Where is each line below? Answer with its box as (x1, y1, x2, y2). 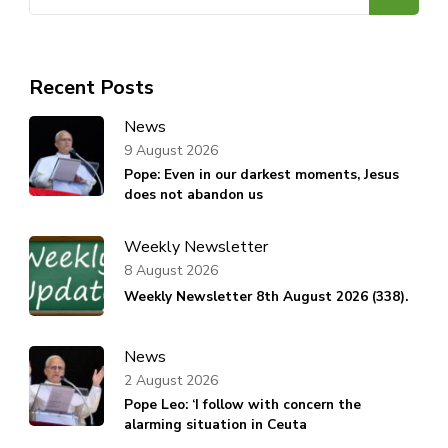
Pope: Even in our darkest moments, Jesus (124, 165, 399, 185)
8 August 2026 (124, 260, 218, 280)
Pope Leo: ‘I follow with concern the (124, 395, 361, 415)
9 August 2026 (124, 140, 218, 160)
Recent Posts (29, 74, 154, 102)
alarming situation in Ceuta (124, 415, 307, 435)
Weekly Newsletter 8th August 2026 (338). (124, 287, 408, 307)
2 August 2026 (124, 370, 218, 390)
